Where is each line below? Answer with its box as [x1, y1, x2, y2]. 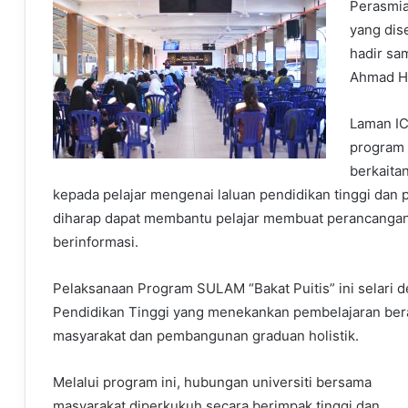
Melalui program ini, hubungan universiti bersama [53, 373, 372, 392]
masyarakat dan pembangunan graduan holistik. [53, 327, 359, 345]
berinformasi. [53, 233, 138, 251]
